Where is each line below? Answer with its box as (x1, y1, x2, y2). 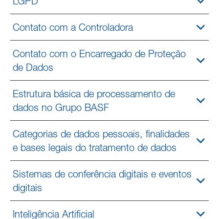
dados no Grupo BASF (13, 101, 109, 113)
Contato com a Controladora (13, 21, 133, 33)
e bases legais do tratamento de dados (13, 141, 177, 153)
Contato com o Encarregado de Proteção (13, 47, 186, 60)
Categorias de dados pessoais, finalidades (13, 128, 190, 140)
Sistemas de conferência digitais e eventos (13, 168, 192, 180)
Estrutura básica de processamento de (13, 88, 175, 100)
